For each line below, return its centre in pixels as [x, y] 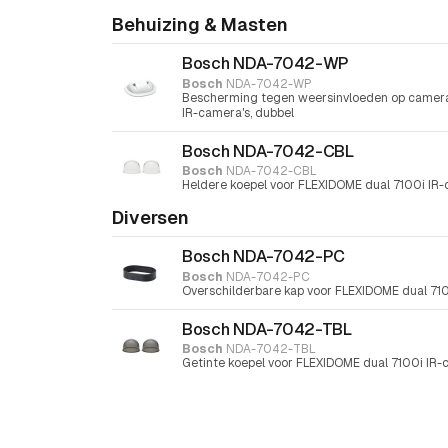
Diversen [150, 218]
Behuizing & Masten [200, 24]
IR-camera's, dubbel [238, 112]
